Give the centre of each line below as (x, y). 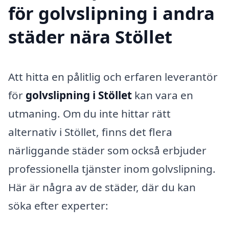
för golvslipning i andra (111, 13)
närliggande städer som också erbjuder (107, 151)
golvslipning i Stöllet (79, 95)
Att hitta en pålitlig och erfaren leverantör (113, 77)
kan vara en (163, 95)
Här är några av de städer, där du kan (102, 187)
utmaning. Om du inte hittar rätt (89, 114)
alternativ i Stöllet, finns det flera (90, 132)
